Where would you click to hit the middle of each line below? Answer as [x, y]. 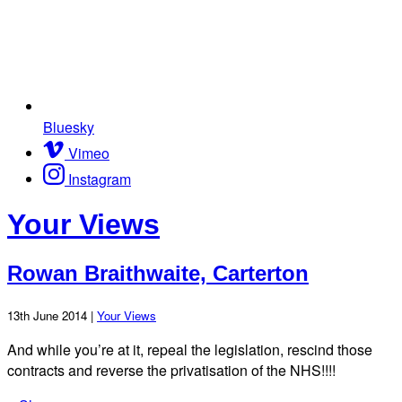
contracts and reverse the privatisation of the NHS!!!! [171, 370]
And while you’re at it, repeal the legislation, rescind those [190, 349]
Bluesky [69, 127]
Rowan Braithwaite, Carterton [158, 273]
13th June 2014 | [52, 315]
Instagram [100, 179]
